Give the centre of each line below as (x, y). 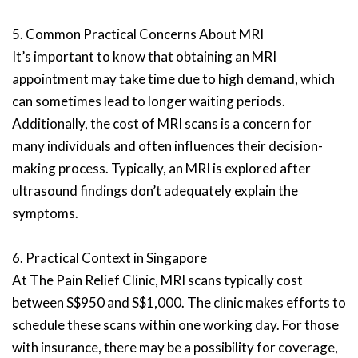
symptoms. (45, 213)
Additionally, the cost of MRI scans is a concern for (162, 123)
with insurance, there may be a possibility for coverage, (175, 347)
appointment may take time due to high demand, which (173, 79)
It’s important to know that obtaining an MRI (144, 56)
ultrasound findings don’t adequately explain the (155, 191)
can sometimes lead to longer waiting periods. (149, 101)
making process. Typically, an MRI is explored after (161, 168)
